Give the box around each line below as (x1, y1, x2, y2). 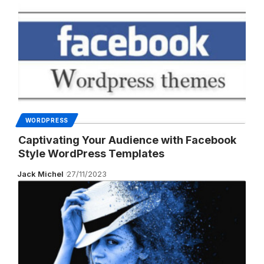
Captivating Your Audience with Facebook (18, 133, 236, 146)
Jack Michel (17, 169, 64, 179)
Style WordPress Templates (18, 147, 164, 160)
